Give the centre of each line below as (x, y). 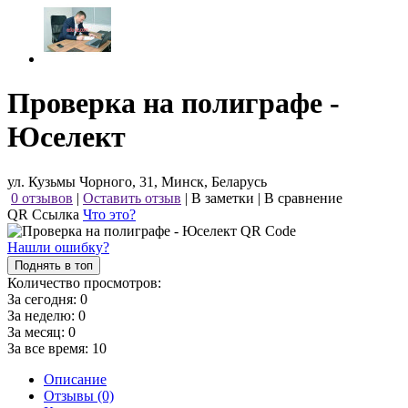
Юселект (66, 137)
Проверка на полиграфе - (173, 103)
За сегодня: (44, 299)
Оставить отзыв (132, 198)
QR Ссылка (45, 214)
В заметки (223, 198)
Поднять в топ (54, 265)
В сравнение (303, 198)
